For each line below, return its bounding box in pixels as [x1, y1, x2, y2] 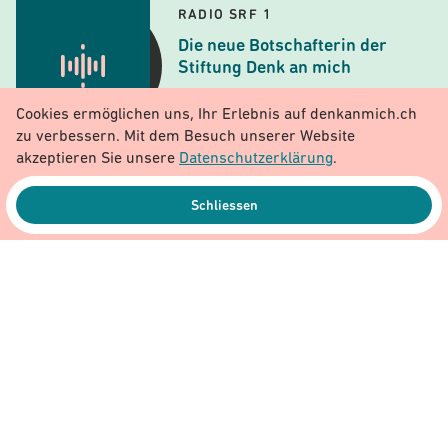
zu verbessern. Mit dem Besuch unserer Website [16, 129, 355, 145]
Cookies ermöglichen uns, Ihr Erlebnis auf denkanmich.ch [16, 107, 417, 123]
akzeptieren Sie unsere [16, 151, 179, 167]
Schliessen [190, 199, 258, 214]
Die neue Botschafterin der [177, 37, 387, 56]
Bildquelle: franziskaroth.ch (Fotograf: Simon [16, 252, 400, 273]
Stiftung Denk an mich [177, 59, 351, 78]
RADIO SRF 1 [177, 8, 272, 23]
